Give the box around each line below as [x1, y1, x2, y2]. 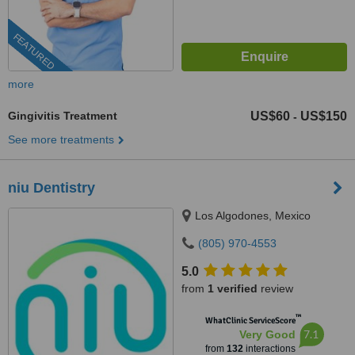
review [258, 282, 293, 295]
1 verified [208, 282, 258, 295]
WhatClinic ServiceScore [204, 315, 296, 326]
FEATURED [10, 31, 57, 73]
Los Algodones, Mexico [195, 209, 311, 222]
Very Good [239, 328, 296, 341]
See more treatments [8, 133, 114, 146]
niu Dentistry [8, 180, 95, 196]
